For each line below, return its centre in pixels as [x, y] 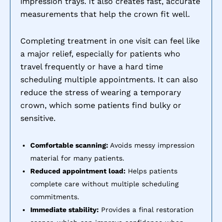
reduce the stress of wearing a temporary [101, 92]
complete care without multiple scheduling [104, 184]
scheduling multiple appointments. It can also [109, 79]
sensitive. [38, 118]
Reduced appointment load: [78, 171]
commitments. [55, 196]
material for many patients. [77, 158]
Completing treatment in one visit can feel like [110, 41]
